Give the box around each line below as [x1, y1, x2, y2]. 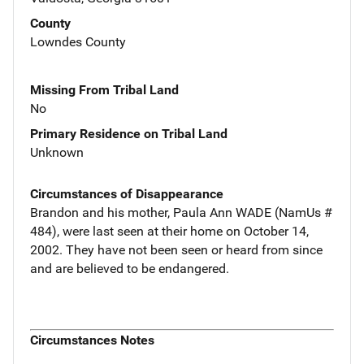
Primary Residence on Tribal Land [30, 125, 227, 141]
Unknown [30, 144, 84, 160]
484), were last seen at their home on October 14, [30, 223, 309, 239]
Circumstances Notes [30, 332, 154, 349]
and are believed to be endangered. [30, 260, 229, 276]
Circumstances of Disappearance [30, 185, 223, 201]
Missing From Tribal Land [30, 81, 179, 97]
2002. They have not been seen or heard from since [30, 241, 323, 258]
